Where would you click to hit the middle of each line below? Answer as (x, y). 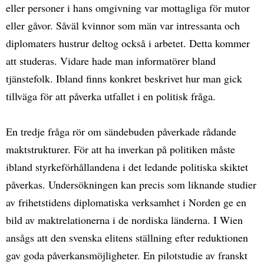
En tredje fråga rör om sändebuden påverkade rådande (121, 131)
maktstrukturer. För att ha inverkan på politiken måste (121, 149)
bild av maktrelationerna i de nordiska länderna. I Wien (124, 220)
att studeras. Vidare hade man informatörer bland (111, 60)
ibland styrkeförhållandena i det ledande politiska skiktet (127, 166)
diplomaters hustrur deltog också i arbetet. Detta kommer (128, 43)
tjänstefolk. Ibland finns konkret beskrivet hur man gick (124, 78)
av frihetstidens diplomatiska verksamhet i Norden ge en (126, 202)
